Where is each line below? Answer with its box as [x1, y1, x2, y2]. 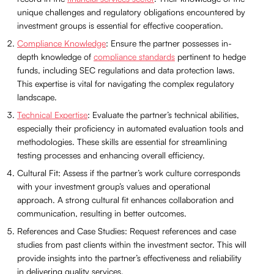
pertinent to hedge [175, 51, 246, 62]
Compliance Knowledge [17, 38, 106, 49]
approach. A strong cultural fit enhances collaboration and [17, 194, 234, 206]
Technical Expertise [17, 109, 87, 120]
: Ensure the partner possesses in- [106, 38, 232, 49]
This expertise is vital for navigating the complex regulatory [17, 78, 234, 89]
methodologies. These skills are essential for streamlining [17, 136, 227, 147]
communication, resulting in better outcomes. [17, 208, 187, 219]
